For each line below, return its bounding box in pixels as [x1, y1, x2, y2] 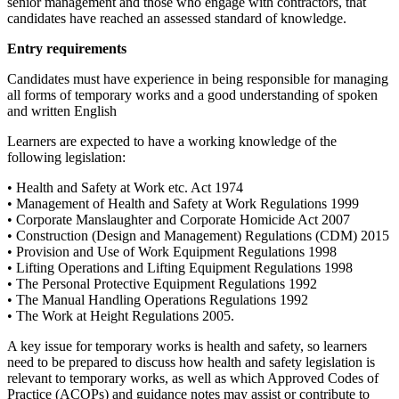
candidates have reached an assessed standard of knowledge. [7, 10, 346, 26]
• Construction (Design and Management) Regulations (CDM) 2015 [7, 227, 389, 243]
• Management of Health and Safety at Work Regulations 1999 [7, 195, 359, 211]
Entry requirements [7, 40, 126, 56]
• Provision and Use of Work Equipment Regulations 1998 [7, 243, 337, 259]
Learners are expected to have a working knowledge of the [7, 133, 337, 149]
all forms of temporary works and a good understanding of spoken [7, 86, 378, 102]
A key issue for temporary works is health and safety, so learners [7, 338, 367, 354]
